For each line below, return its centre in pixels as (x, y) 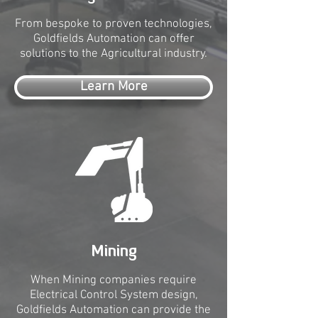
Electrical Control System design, (114, 295)
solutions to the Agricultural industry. (114, 54)
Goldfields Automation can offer (114, 39)
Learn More (114, 87)
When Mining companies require (114, 280)
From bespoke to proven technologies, (114, 24)
